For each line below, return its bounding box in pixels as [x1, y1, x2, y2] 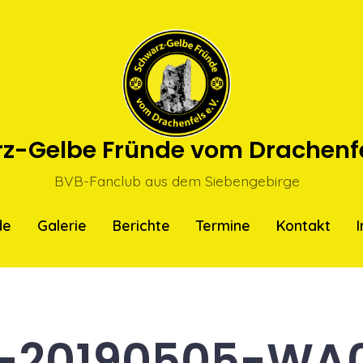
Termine [195, 216, 250, 234]
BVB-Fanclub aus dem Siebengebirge [53, 171, 300, 190]
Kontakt [275, 216, 331, 234]
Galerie [37, 216, 88, 234]
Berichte [113, 216, 171, 234]
